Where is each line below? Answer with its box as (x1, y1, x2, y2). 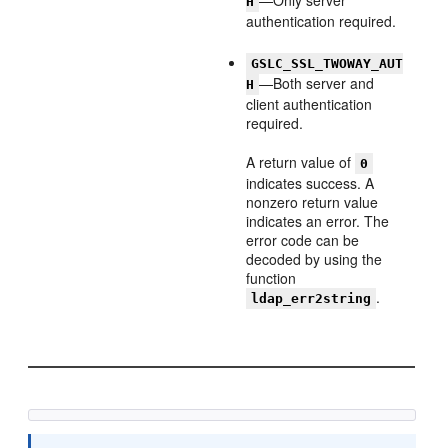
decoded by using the (246, 249, 383, 269)
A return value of (246, 152, 356, 172)
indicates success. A (246, 173, 375, 193)
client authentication (246, 94, 373, 114)
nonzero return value (246, 192, 379, 212)
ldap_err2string (251, 291, 372, 306)
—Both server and (259, 73, 375, 93)
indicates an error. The (246, 211, 390, 231)
